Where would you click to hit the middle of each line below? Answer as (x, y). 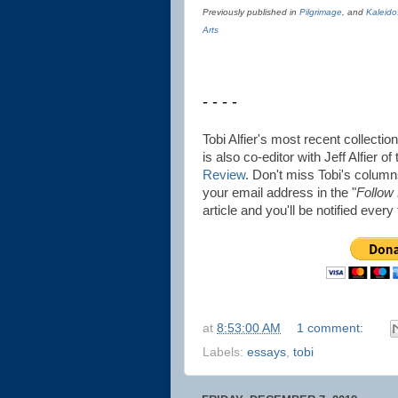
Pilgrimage (321, 12)
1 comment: (331, 328)
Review (224, 175)
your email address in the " (279, 193)
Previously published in (251, 12)
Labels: (225, 353)
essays (267, 353)
